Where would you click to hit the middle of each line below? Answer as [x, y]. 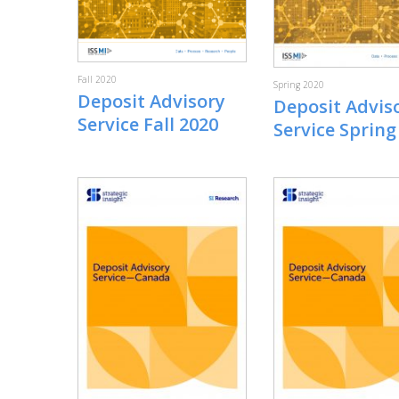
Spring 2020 [299, 84]
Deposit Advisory [151, 102]
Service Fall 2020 [148, 125]
